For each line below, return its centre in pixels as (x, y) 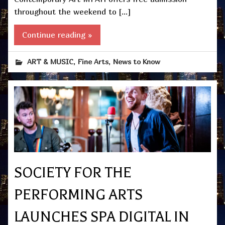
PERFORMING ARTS (78, 195)
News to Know (137, 62)
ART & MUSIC (50, 62)
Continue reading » (57, 35)
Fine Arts (93, 62)
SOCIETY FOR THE (73, 173)
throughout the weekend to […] (72, 11)
